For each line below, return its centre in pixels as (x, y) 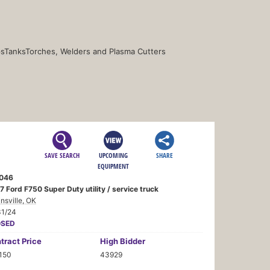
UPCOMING (114, 155)
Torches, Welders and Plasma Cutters (96, 51)
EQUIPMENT (114, 166)
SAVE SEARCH (62, 155)
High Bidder (123, 241)
